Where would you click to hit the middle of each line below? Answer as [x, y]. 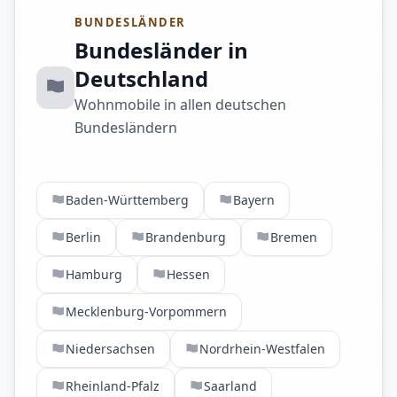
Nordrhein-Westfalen [262, 349]
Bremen [294, 237]
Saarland [230, 386]
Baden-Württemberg [127, 200]
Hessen [188, 274]
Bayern [254, 200]
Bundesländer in [162, 50]
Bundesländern [126, 128]
